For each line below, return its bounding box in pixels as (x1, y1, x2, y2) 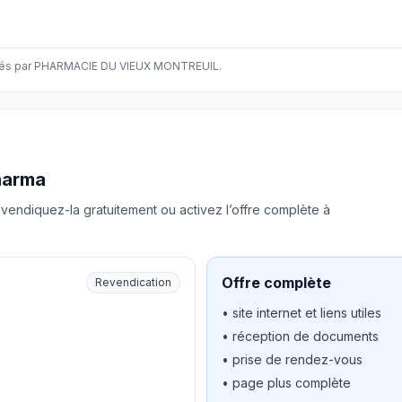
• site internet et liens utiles (222, 305, 381, 320)
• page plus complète (222, 375, 351, 390)
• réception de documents (222, 328, 379, 344)
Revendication (95, 275, 171, 289)
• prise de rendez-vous (222, 352, 363, 367)
